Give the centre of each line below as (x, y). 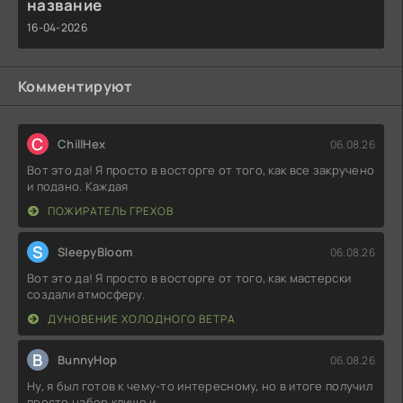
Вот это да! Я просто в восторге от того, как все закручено (201, 170)
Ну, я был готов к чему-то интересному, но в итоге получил (200, 386)
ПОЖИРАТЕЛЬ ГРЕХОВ (109, 211)
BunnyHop (88, 360)
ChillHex (82, 144)
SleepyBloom (95, 252)
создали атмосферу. (86, 295)
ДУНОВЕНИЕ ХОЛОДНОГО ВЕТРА (140, 319)
